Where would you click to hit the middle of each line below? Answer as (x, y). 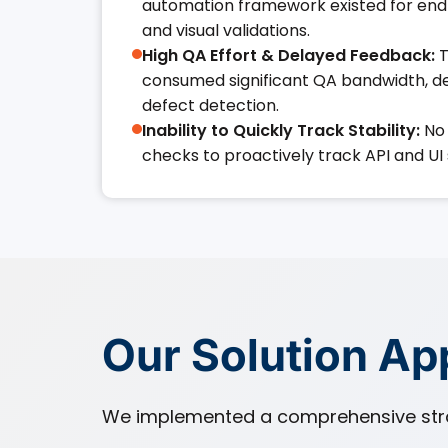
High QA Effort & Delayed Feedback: (288, 55)
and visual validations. (226, 30)
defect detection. (210, 105)
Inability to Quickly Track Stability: (281, 130)
